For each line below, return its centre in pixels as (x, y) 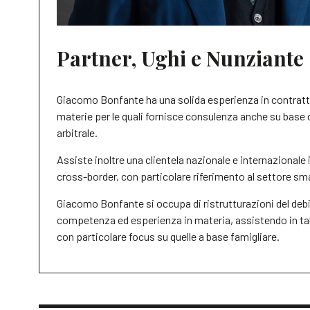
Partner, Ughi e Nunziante (180, 58)
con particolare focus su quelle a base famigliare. (168, 236)
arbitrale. (77, 132)
